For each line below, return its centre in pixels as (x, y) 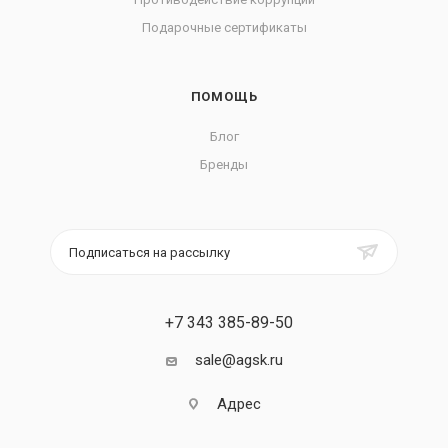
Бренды (224, 164)
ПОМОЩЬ (224, 96)
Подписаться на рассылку (149, 252)
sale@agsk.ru (238, 360)
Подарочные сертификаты (224, 27)
